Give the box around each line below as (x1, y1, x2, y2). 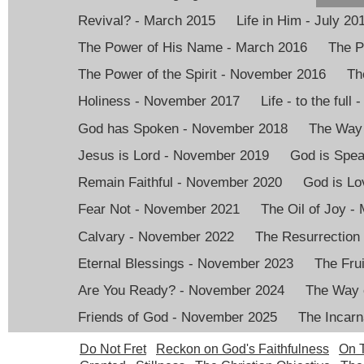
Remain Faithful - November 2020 (78, 175, 282, 191)
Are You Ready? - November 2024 (78, 283, 284, 299)
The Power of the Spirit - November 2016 (78, 67, 326, 83)
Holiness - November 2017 (78, 93, 240, 110)
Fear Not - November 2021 (78, 201, 240, 218)
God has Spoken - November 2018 (78, 120, 288, 136)
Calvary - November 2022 (78, 228, 234, 245)
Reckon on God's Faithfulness (156, 342, 329, 357)
